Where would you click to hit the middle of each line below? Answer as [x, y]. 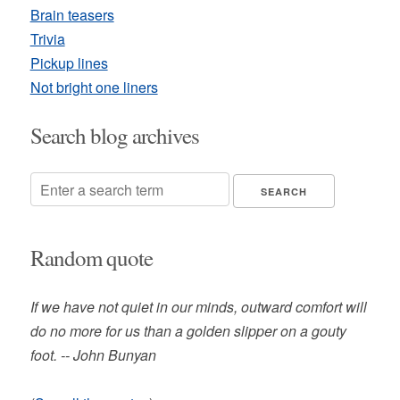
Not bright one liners [94, 87]
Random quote [91, 257]
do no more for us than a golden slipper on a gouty [188, 330]
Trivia [47, 39]
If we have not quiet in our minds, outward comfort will [198, 306]
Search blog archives [114, 135]
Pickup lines [69, 63]
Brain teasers [72, 15]
